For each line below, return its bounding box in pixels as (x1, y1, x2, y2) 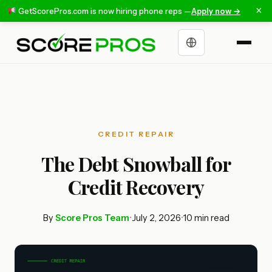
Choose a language (178, 44, 268, 57)
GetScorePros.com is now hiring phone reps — (16, 6, 191, 16)
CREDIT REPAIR (97, 129, 175, 138)
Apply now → (191, 6, 240, 16)
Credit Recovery (68, 174, 204, 200)
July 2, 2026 (131, 212, 181, 223)
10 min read (183, 212, 229, 223)
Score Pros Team (55, 212, 129, 223)
